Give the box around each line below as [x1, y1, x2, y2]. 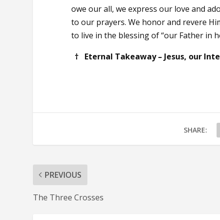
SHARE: [183, 125, 207, 135]
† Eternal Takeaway [74, 51, 158, 62]
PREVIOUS [45, 169, 82, 180]
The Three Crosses [33, 192, 104, 203]
